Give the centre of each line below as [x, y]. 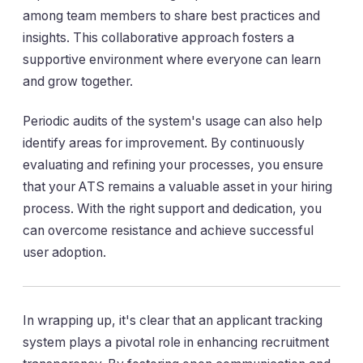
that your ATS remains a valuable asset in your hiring [177, 186]
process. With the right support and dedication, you [172, 208]
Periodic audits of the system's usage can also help [173, 121]
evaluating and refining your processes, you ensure [173, 164]
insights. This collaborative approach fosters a [158, 37]
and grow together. [78, 81]
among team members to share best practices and [171, 15]
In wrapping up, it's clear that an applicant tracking [173, 320]
